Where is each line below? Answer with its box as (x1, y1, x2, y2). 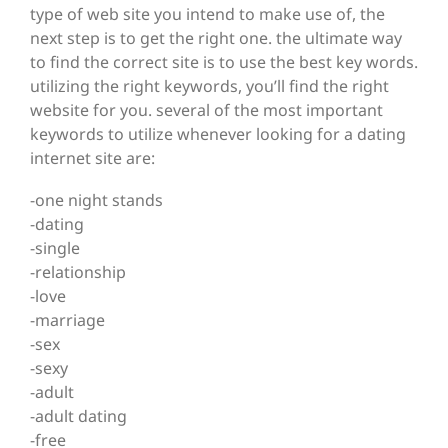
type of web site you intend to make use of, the (30, 3, 385, 26)
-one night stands (30, 189, 163, 212)
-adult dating (30, 405, 127, 428)
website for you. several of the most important (30, 99, 383, 122)
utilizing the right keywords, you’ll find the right (30, 75, 389, 98)
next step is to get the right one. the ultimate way (30, 27, 402, 50)
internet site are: (30, 147, 155, 170)
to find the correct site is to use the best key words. (30, 51, 418, 74)
